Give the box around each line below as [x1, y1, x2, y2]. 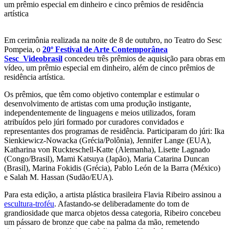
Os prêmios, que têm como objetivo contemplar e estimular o [4, 89, 199, 99]
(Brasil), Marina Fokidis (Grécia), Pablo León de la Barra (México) [4, 163, 220, 172]
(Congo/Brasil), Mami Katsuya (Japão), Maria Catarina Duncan [4, 154, 209, 163]
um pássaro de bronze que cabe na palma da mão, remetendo [4, 217, 199, 226]
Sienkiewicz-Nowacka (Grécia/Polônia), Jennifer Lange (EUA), [4, 135, 211, 145]
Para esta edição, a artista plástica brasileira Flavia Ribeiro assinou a [4, 190, 221, 199]
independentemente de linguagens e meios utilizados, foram [4, 108, 195, 117]
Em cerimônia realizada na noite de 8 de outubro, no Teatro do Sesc [4, 35, 222, 44]
